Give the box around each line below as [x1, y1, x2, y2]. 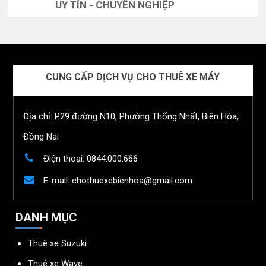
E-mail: [40, 175, 72, 186]
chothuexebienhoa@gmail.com [71, 175, 192, 186]
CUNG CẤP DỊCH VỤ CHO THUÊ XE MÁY [46, 71, 220, 83]
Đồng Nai [23, 131, 59, 142]
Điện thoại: [40, 153, 87, 164]
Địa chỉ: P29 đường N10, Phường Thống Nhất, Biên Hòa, [23, 111, 239, 122]
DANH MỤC [15, 210, 78, 224]
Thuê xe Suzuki [28, 238, 87, 249]
